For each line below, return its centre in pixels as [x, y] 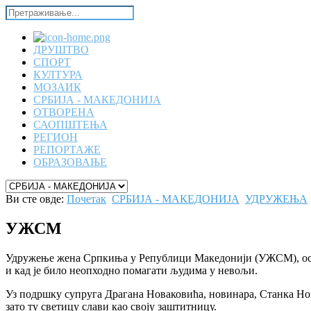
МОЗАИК [57, 87]
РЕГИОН [56, 137]
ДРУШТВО [61, 50]
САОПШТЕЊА [70, 125]
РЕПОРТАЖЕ [67, 150]
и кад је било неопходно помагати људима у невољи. [132, 270]
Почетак [86, 199]
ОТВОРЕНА [64, 112]
